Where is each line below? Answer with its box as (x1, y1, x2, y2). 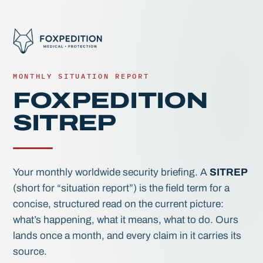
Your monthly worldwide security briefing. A (13, 167, 210, 178)
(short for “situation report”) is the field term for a (13, 183, 230, 194)
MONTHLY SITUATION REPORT (13, 72, 150, 80)
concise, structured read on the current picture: (13, 198, 224, 210)
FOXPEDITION (13, 89, 208, 113)
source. (13, 246, 47, 257)
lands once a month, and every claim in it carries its (13, 230, 241, 241)
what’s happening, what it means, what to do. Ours (13, 214, 238, 225)
